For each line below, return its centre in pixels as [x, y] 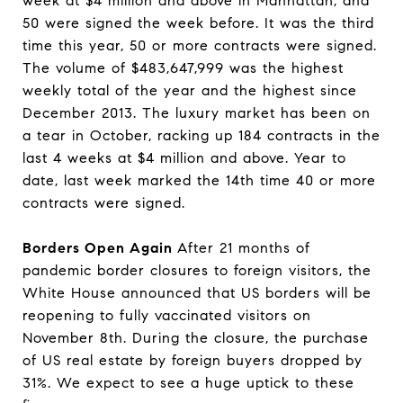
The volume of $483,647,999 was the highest [183, 68]
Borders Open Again [100, 248]
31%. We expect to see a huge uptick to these [188, 383]
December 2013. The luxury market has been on [197, 113]
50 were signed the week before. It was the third [198, 23]
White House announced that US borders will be [197, 293]
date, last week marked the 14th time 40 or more [199, 180]
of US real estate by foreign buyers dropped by [193, 360]
